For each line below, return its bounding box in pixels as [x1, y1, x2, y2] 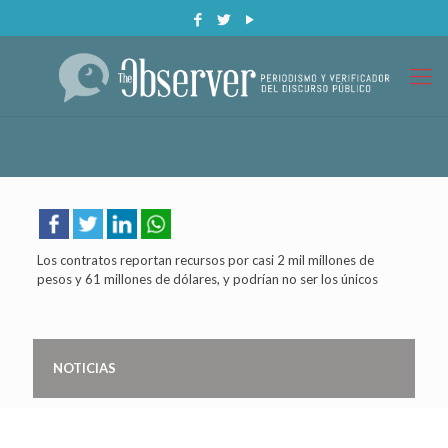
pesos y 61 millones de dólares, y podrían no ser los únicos [36, 271, 378, 287]
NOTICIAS [53, 360, 116, 376]
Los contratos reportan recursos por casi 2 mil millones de [36, 252, 374, 268]
